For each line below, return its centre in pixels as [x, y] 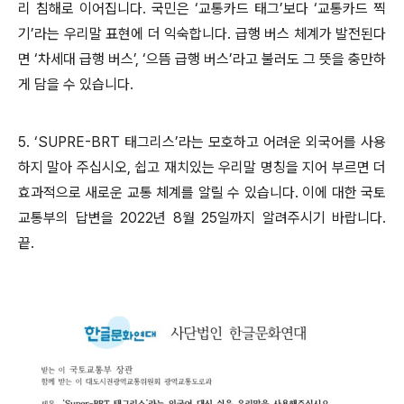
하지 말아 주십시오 [73, 167]
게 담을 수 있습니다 [74, 84]
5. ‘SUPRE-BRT [71, 142]
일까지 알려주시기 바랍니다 [300, 218]
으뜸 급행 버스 [188, 59]
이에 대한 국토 [344, 193]
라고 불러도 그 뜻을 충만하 [309, 59]
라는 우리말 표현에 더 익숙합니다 [131, 34]
